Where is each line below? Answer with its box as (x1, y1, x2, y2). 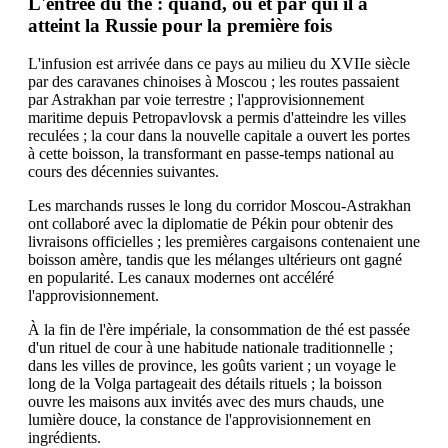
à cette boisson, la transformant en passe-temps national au (28, 145, 394, 163)
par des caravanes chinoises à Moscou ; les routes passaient (28, 73, 399, 91)
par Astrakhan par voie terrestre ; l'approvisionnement (28, 91, 364, 109)
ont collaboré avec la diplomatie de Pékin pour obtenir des (28, 215, 393, 233)
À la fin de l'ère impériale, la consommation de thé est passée (28, 321, 410, 339)
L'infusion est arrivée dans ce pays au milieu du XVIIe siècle (28, 55, 410, 73)
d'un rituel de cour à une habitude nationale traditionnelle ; (28, 339, 393, 357)
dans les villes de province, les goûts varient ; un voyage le (28, 357, 396, 375)
